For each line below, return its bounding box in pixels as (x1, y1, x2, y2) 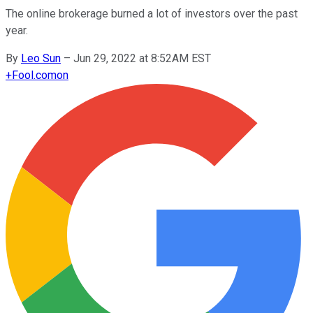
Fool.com (12, 68, 57, 82)
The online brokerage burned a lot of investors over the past (6, 6, 298, 20)
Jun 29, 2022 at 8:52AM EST (73, 51, 211, 65)
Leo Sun (21, 51, 61, 65)
